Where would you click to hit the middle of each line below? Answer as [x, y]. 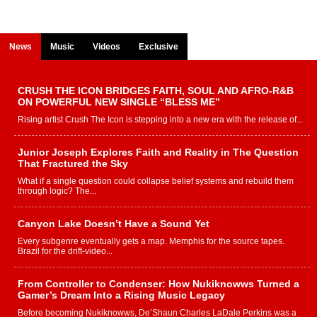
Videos [106, 47]
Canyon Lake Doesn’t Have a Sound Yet [114, 224]
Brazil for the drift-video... [65, 252]
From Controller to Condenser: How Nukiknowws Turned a [158, 284]
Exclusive [158, 47]
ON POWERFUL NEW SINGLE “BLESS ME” [119, 102]
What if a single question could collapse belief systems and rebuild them [156, 181]
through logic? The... [57, 191]
